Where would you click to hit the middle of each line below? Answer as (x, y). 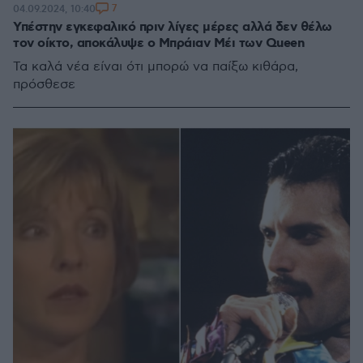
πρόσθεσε (44, 85)
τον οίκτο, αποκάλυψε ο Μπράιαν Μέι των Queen (158, 43)
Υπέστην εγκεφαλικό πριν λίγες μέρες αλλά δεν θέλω (173, 27)
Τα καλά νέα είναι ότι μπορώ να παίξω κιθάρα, (156, 67)
